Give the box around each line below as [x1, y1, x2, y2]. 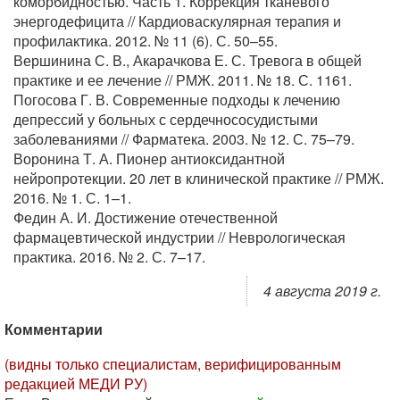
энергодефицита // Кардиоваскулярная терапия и [13, 11, 341, 31]
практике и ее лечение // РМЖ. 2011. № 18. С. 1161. [13, 70, 352, 90]
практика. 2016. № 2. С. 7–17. [13, 246, 205, 267]
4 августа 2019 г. [263, 280, 381, 301]
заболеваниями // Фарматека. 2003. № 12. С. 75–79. [13, 129, 354, 149]
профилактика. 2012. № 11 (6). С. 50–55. [13, 30, 278, 51]
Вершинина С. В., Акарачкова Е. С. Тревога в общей [13, 50, 362, 71]
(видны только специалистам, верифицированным [4, 354, 341, 374]
